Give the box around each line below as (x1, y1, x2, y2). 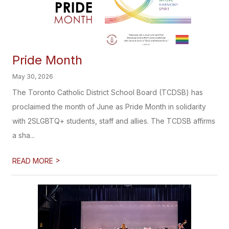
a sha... (12, 131, 35, 140)
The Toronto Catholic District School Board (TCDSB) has (12, 88, 203, 97)
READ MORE (12, 156, 56, 165)
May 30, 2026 (12, 73, 54, 80)
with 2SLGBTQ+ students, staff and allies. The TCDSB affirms (12, 117, 216, 125)
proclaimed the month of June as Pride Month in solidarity (12, 102, 207, 111)
